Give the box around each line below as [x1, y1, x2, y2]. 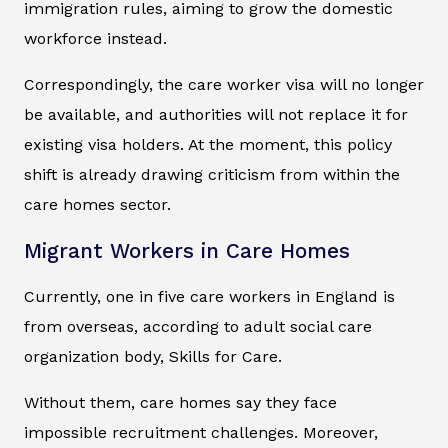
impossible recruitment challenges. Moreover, [24, 422, 378, 442]
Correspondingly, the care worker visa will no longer [24, 74, 424, 94]
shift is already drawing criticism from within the [24, 164, 400, 184]
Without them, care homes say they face [24, 392, 337, 412]
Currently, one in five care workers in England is [24, 286, 395, 306]
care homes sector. [24, 194, 171, 214]
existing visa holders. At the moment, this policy [24, 134, 392, 154]
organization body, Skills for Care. [24, 346, 282, 366]
